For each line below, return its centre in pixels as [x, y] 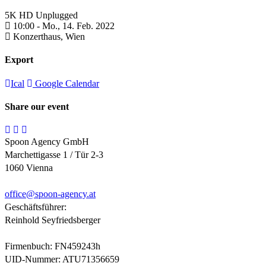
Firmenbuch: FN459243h [53, 246]
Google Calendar [66, 83]
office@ [20, 194]
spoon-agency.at [65, 194]
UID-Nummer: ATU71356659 [62, 259]
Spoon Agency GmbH [47, 142]
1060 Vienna [29, 168]
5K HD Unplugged [41, 15]
